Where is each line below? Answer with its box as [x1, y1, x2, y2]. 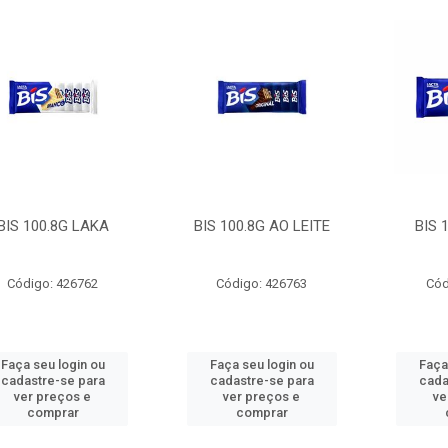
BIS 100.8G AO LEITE [193, 217, 330, 235]
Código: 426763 [216, 276, 308, 291]
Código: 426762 [7, 276, 99, 291]
